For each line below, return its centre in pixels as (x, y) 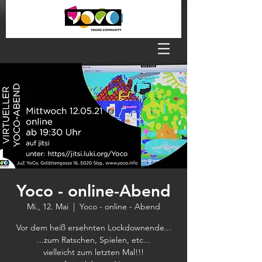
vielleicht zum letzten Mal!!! (94, 252)
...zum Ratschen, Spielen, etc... (94, 240)
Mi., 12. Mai (48, 206)
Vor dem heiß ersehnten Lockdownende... (94, 227)
